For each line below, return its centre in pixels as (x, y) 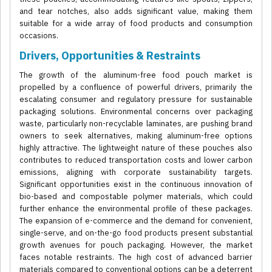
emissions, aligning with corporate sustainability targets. (136, 172)
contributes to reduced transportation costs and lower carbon (136, 160)
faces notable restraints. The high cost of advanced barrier (136, 257)
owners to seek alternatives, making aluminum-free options (136, 136)
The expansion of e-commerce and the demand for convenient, (136, 221)
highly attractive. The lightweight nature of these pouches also (136, 148)
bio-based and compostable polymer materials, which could (136, 197)
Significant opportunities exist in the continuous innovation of (136, 185)
